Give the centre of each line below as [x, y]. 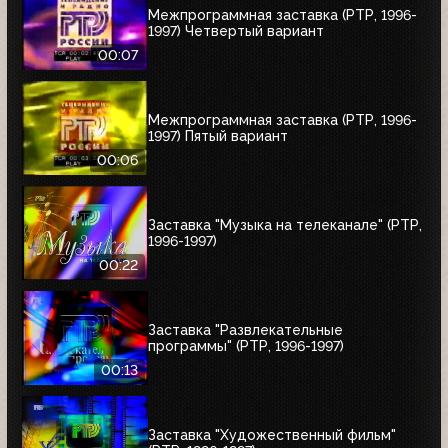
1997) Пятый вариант [218, 135]
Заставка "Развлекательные [245, 329]
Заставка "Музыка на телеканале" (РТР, [285, 224]
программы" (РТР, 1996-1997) [246, 345]
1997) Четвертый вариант [236, 30]
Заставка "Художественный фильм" [272, 434]
